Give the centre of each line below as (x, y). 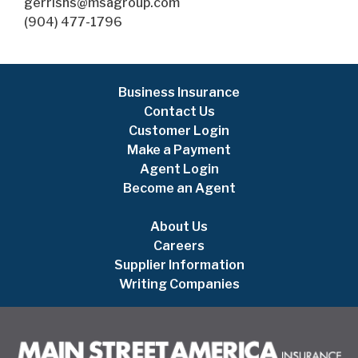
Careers (179, 245)
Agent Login (179, 169)
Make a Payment (179, 149)
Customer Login (179, 130)
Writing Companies (179, 284)
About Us (179, 226)
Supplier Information (179, 265)
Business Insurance (179, 92)
